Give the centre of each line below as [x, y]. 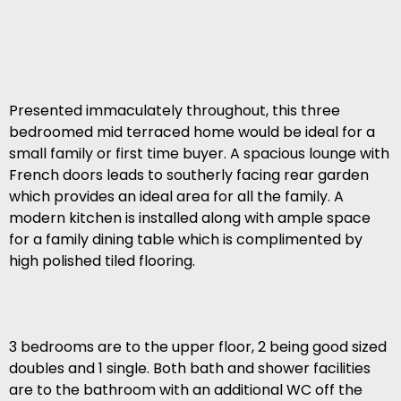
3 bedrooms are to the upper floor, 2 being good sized [198, 347]
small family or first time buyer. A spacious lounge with [199, 154]
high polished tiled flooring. [102, 261]
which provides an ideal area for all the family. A [176, 197]
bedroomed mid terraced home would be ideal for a [192, 132]
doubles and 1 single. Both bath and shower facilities [190, 369]
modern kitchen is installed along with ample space [190, 218]
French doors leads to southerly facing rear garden [189, 175]
